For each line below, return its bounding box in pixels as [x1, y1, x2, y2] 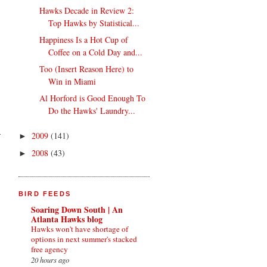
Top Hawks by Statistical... [48, 17, 140, 29]
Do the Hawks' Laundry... [48, 105, 136, 117]
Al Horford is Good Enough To [39, 92, 146, 104]
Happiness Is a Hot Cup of [39, 34, 129, 46]
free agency [31, 243, 68, 254]
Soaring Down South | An [31, 203, 123, 216]
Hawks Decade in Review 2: [39, 5, 135, 17]
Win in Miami [48, 76, 97, 88]
